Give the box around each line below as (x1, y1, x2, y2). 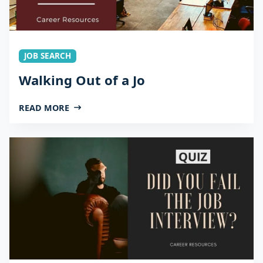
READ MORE (19, 102, 69, 113)
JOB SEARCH (23, 50, 71, 61)
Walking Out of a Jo (19, 70, 145, 89)
